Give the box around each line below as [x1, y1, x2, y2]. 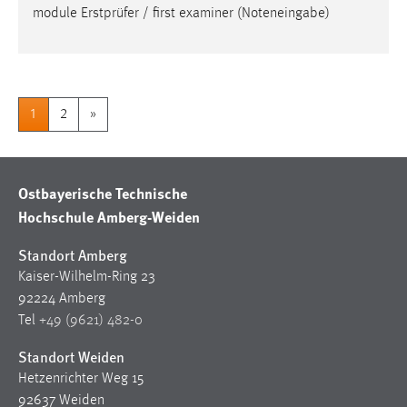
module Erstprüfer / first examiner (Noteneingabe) [33, 6, 330, 22]
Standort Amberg [18, 244, 127, 266]
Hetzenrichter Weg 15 [18, 372, 144, 387]
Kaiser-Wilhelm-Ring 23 [18, 270, 155, 285]
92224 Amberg [18, 292, 105, 307]
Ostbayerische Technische [18, 183, 187, 204]
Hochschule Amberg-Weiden [18, 206, 200, 228]
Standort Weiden [18, 346, 124, 368]
